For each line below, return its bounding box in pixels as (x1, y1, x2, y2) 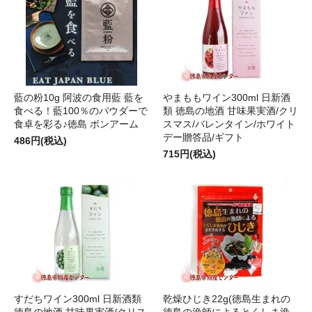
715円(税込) (163, 148, 216, 160)
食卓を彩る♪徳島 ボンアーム (14, 118, 139, 130)
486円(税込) (14, 135, 67, 147)
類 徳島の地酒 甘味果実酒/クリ (163, 105, 298, 117)
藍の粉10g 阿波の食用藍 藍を (14, 92, 143, 104)
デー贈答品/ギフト (163, 132, 244, 143)
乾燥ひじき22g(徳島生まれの (163, 293, 290, 305)
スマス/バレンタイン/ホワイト (163, 118, 295, 130)
